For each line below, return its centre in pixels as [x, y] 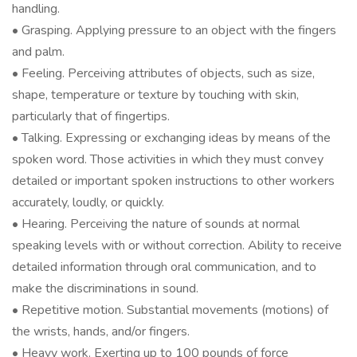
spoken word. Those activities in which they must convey [168, 159]
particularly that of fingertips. [91, 116]
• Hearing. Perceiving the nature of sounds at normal [156, 224]
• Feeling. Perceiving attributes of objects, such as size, [163, 73]
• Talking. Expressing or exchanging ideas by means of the [171, 138]
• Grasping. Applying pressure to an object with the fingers [174, 30]
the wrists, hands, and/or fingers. [101, 331]
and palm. [38, 52]
